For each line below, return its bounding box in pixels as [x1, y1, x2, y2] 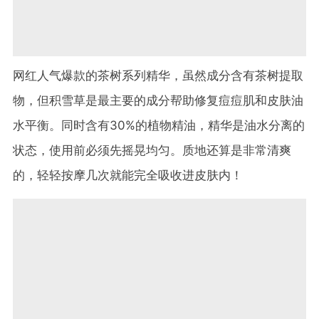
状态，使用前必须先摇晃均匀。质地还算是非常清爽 [13, 142, 291, 157]
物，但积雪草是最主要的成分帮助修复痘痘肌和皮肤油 [13, 93, 303, 108]
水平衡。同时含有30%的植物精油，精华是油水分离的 [13, 117, 305, 132]
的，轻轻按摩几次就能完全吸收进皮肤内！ [13, 167, 243, 182]
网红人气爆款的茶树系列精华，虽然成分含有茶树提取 [13, 68, 303, 83]
